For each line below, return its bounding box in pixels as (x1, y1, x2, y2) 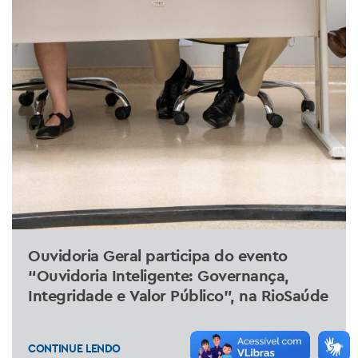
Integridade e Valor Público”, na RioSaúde (28, 290, 328, 311)
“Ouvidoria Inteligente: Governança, (28, 270, 289, 291)
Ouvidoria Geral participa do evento (28, 250, 288, 271)
